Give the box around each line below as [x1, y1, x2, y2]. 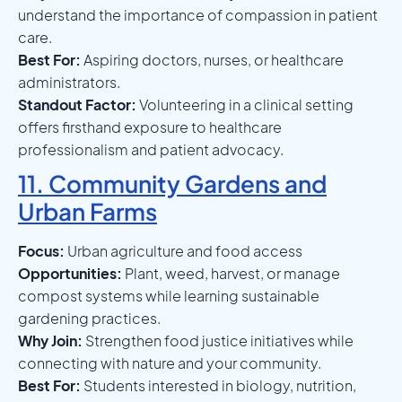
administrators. [18, 72, 120, 92]
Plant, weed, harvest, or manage [122, 263, 340, 283]
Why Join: [18, 330, 83, 350]
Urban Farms [18, 196, 157, 226]
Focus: [18, 240, 65, 260]
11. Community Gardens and [18, 168, 327, 198]
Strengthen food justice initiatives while [83, 330, 354, 350]
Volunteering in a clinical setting [136, 94, 354, 114]
